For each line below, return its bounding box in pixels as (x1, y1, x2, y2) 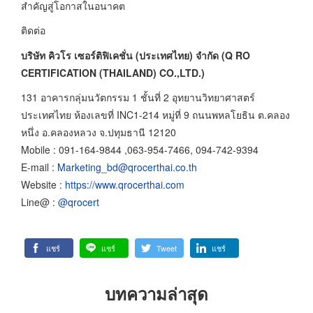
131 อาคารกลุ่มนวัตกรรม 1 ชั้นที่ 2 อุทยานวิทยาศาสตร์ (21, 90, 255, 105)
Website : (21, 177, 65, 192)
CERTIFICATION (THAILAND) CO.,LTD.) (21, 65, 205, 80)
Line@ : (21, 195, 58, 210)
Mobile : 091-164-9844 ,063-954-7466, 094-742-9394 (21, 143, 259, 157)
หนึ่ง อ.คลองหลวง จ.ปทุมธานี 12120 (21, 125, 176, 140)
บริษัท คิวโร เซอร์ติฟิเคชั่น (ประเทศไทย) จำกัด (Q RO (21, 48, 250, 62)
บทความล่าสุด (105, 281, 208, 305)
